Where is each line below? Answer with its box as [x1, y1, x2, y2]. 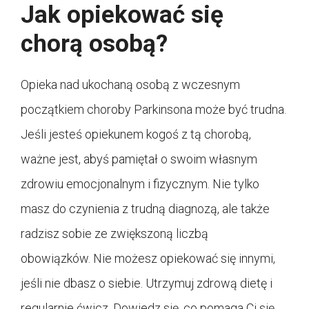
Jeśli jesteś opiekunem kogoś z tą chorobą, [21, 126, 251, 141]
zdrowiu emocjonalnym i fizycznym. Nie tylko [21, 176, 259, 191]
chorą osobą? [21, 29, 168, 58]
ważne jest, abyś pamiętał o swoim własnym [21, 151, 257, 166]
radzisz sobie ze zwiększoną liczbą [21, 226, 208, 241]
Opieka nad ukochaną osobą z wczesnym [21, 77, 240, 92]
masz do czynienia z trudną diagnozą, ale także [21, 201, 270, 216]
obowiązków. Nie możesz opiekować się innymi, [21, 250, 275, 266]
